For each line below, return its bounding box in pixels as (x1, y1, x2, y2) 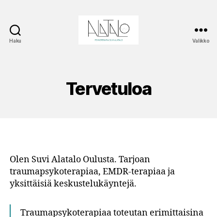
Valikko (192, 38, 210, 44)
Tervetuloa (65, 78, 152, 99)
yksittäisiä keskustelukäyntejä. (10, 178, 137, 189)
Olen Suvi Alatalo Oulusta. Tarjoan (10, 154, 150, 165)
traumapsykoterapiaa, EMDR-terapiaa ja (10, 166, 175, 177)
